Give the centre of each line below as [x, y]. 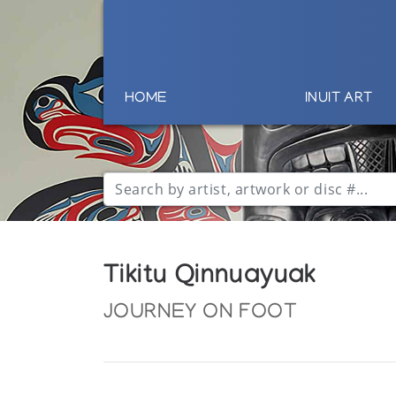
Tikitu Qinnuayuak [210, 278]
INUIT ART [339, 99]
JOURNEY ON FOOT [201, 313]
